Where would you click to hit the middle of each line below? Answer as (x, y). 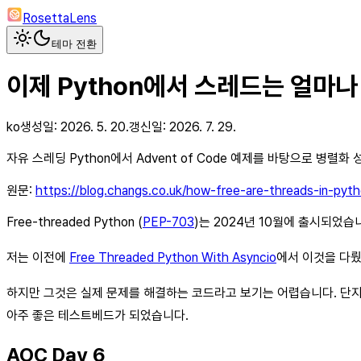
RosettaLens (60, 18)
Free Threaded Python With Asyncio (173, 257)
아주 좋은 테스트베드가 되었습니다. (98, 315)
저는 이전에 (38, 257)
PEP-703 (168, 222)
